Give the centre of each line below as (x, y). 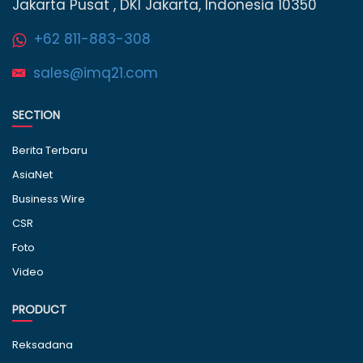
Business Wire (49, 199)
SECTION (36, 115)
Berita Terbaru (50, 151)
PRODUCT (39, 310)
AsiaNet (32, 175)
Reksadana (43, 345)
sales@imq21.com (96, 73)
